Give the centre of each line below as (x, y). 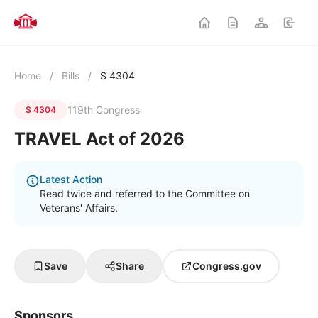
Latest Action (71, 179)
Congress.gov (227, 266)
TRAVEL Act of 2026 (99, 139)
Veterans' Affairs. (79, 208)
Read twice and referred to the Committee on (145, 193)
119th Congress (104, 110)
